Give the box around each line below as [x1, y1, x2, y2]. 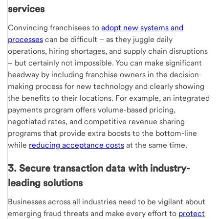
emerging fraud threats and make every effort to [8, 209, 178, 218]
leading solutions [8, 177, 83, 189]
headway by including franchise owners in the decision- [8, 70, 202, 79]
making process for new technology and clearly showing [8, 82, 204, 91]
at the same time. [124, 140, 187, 150]
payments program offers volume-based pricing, [8, 105, 175, 114]
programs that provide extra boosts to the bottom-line [8, 129, 197, 138]
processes [8, 35, 43, 44]
